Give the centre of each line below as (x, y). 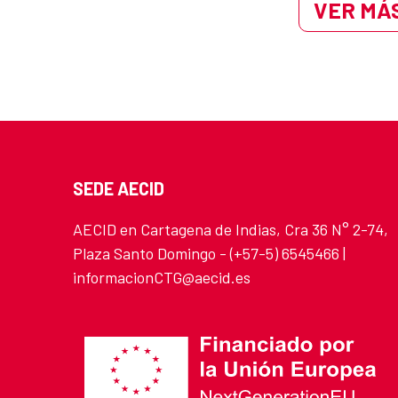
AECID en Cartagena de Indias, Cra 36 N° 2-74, (231, 230)
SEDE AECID (119, 189)
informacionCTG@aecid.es (162, 278)
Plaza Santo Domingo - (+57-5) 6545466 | (209, 254)
